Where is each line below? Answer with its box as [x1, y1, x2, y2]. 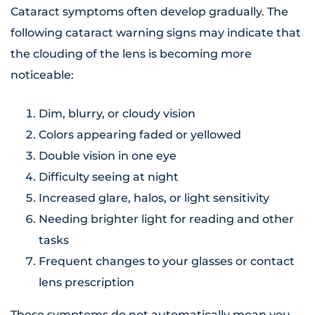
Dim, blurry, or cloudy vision [39, 107, 195, 121]
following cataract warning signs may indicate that [11, 26, 301, 40]
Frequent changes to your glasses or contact [39, 255, 295, 269]
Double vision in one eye [39, 149, 176, 163]
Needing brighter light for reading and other [39, 212, 294, 226]
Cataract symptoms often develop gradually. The [11, 5, 288, 19]
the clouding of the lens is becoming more [11, 47, 252, 61]
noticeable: [11, 68, 74, 82]
